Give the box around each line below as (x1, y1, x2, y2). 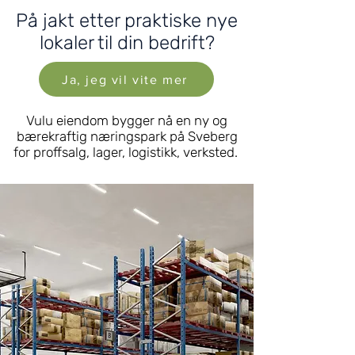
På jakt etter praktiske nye (16, 10, 238, 32)
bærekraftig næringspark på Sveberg (16, 128, 238, 144)
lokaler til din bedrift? (39, 32, 215, 54)
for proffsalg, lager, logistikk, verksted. (13, 144, 241, 160)
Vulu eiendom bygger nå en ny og (26, 113, 227, 128)
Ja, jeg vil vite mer (62, 72, 188, 86)
